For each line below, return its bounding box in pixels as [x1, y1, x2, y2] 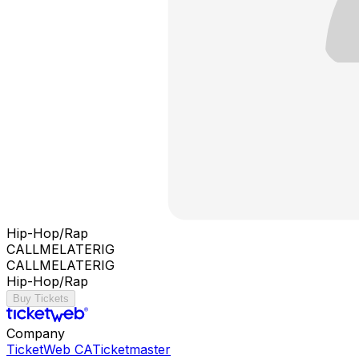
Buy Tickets [13, 292, 69, 305]
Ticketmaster [92, 341, 171, 357]
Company [6, 325, 65, 341]
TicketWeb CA [6, 341, 92, 357]
